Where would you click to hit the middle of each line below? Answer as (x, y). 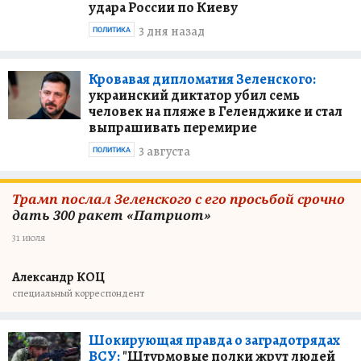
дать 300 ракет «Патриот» (112, 215)
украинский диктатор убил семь (194, 95)
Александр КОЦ (58, 277)
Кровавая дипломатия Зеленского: (202, 79)
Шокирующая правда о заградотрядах (214, 340)
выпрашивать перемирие (173, 127)
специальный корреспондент (78, 293)
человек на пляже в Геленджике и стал (216, 111)
